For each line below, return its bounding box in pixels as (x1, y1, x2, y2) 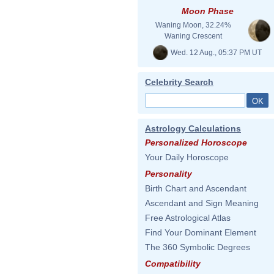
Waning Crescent (165, 32, 222, 40)
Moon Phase (181, 6, 234, 16)
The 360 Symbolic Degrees (145, 242, 250, 252)
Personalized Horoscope (145, 138, 247, 147)
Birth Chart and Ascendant (145, 183, 246, 193)
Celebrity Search (145, 77, 213, 87)
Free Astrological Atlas (145, 213, 231, 223)
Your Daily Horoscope (145, 152, 229, 162)
